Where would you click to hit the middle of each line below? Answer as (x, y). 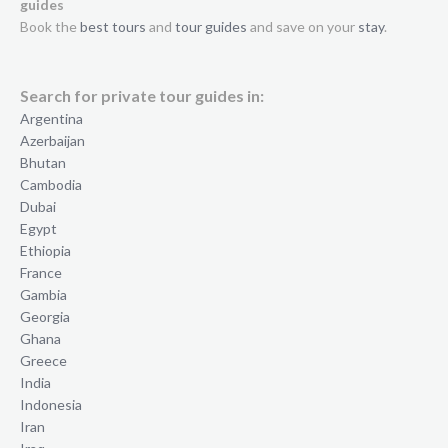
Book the (50, 26)
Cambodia (51, 185)
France (41, 273)
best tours (113, 26)
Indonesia (51, 405)
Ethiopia (45, 251)
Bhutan (43, 163)
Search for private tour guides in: (142, 96)
